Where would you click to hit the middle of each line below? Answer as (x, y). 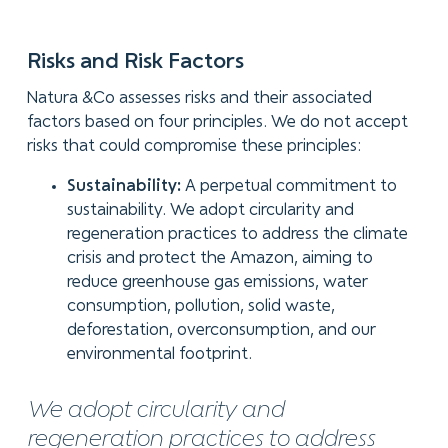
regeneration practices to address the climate (237, 234)
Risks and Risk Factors (135, 62)
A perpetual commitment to (288, 186)
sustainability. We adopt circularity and (210, 210)
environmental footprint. (159, 354)
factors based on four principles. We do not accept (217, 123)
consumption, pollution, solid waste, (200, 306)
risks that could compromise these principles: (194, 147)
